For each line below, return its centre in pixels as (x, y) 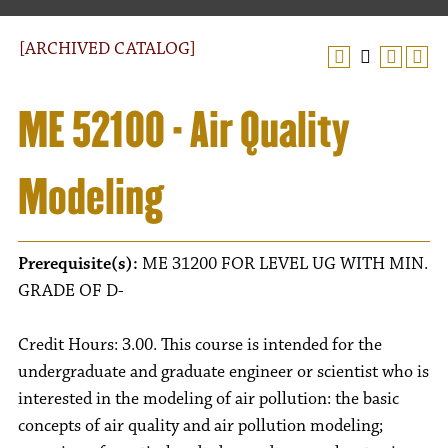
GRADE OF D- (71, 291)
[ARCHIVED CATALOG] (107, 49)
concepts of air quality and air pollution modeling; (200, 426)
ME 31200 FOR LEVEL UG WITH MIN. (283, 264)
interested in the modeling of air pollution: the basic (208, 399)
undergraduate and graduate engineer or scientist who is (223, 372)
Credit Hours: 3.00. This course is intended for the (200, 345)
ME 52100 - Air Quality (183, 130)
